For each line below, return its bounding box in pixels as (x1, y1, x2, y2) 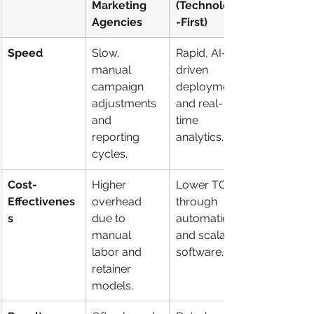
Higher (92, 177, 129, 191)
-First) (176, 15, 207, 29)
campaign (92, 79, 146, 93)
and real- (176, 96, 223, 110)
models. (92, 278, 133, 292)
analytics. (176, 130, 224, 144)
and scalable (176, 228, 245, 242)
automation (176, 211, 238, 225)
